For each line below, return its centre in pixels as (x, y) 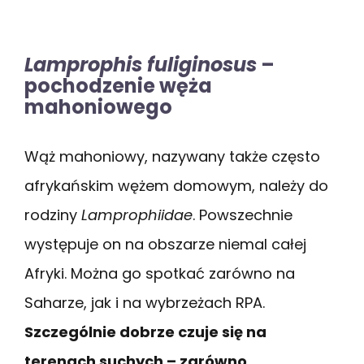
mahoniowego (98, 106)
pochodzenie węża (118, 85)
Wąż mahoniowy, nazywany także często (172, 156)
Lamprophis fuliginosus (141, 64)
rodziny (53, 214)
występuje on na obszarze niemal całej (165, 244)
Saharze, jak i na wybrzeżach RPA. (145, 302)
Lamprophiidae (137, 214)
